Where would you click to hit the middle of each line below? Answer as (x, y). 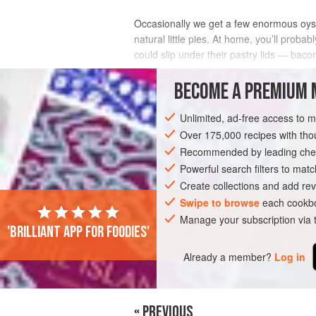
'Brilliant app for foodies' (78, 232)
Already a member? (228, 256)
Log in (290, 256)
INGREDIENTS (169, 86)
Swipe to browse (220, 203)
